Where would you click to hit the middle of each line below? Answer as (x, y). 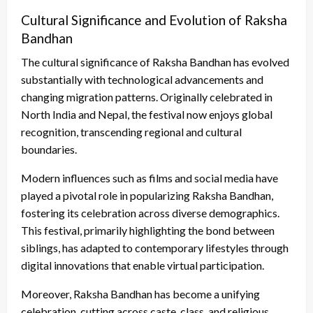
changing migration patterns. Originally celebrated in (147, 97)
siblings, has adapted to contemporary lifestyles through (155, 248)
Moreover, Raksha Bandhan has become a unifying (140, 294)
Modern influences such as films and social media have (150, 178)
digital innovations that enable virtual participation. (143, 265)
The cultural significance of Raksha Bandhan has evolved (155, 62)
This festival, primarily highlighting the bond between (148, 231)
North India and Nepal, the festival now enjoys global (147, 115)
